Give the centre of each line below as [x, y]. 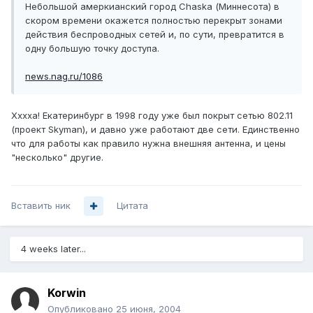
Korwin [67, 293]
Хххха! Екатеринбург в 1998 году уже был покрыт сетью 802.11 [152, 116]
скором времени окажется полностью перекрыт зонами [154, 21]
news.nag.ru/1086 [64, 77]
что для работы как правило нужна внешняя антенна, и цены [148, 144]
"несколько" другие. [57, 158]
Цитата [132, 206]
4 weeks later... [53, 249]
